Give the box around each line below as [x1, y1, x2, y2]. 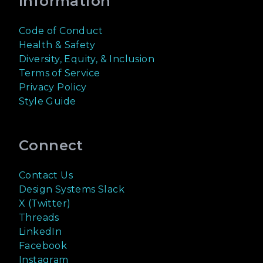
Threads [19, 212, 59, 224]
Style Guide [19, 96, 76, 107]
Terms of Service [19, 68, 100, 79]
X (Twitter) [19, 198, 71, 210]
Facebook [19, 240, 68, 252]
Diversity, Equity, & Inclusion [19, 53, 154, 65]
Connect [19, 137, 83, 154]
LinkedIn [19, 226, 62, 238]
